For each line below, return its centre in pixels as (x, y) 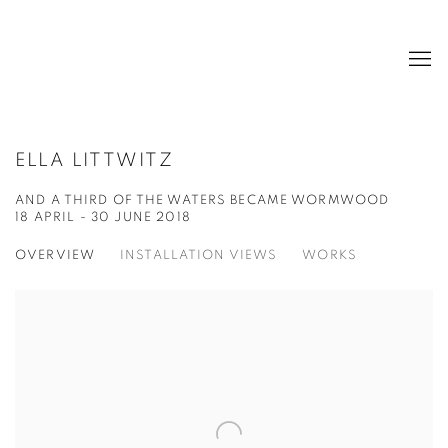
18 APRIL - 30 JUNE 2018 (103, 217)
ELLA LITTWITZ (94, 160)
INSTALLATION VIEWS (199, 255)
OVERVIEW (55, 255)
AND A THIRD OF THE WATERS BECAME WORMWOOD (202, 200)
